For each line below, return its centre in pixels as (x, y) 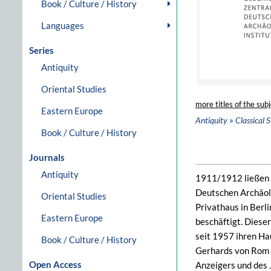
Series (41, 50)
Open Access (55, 264)
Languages (63, 25)
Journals (47, 157)
